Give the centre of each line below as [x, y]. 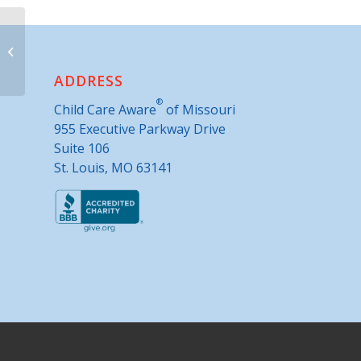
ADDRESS [89, 80]
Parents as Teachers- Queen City [109, 51]
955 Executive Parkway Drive [140, 129]
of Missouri [199, 109]
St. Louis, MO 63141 [113, 167]
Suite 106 [82, 148]
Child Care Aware [105, 109]
